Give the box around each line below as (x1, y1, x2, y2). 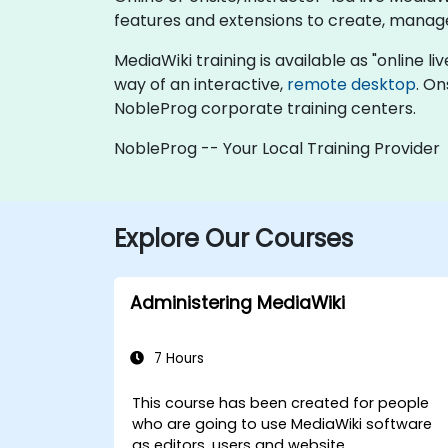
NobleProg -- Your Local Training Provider (114, 136, 440, 160)
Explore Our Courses (114, 221, 353, 255)
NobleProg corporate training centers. (114, 96, 416, 120)
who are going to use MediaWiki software (132, 413, 433, 434)
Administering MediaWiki (130, 290, 345, 315)
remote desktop (287, 72, 416, 96)
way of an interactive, (114, 72, 287, 96)
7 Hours (150, 348, 204, 368)
